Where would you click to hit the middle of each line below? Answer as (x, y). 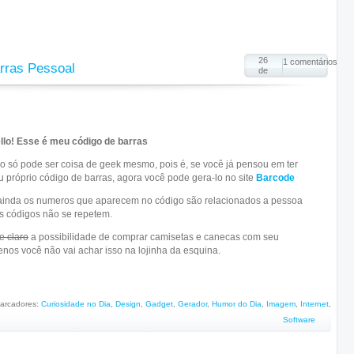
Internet (314, 304)
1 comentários (310, 62)
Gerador (192, 304)
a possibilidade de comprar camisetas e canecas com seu (154, 237)
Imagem (281, 304)
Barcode (275, 178)
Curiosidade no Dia (76, 304)
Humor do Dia (237, 304)
